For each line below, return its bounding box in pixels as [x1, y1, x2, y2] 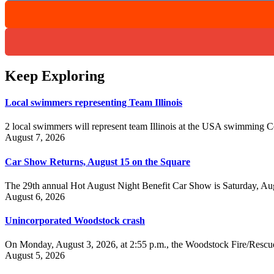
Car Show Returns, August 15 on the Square [5, 156, 190, 167]
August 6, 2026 [5, 191, 65, 202]
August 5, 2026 [5, 250, 65, 261]
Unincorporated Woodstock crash [5, 215, 145, 226]
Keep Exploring [5, 67, 105, 84]
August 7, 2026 [5, 132, 65, 143]
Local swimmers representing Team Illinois [5, 97, 182, 108]
